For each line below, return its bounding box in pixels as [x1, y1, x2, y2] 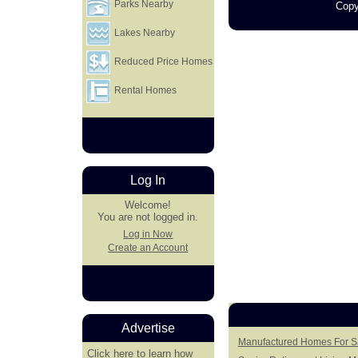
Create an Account [108, 243, 189, 253]
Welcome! [125, 199, 172, 212]
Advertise [121, 321, 175, 336]
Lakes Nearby [112, 27, 176, 38]
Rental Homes [112, 85, 177, 96]
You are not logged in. [97, 211, 199, 224]
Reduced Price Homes [112, 56, 213, 67]
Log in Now [123, 229, 173, 239]
